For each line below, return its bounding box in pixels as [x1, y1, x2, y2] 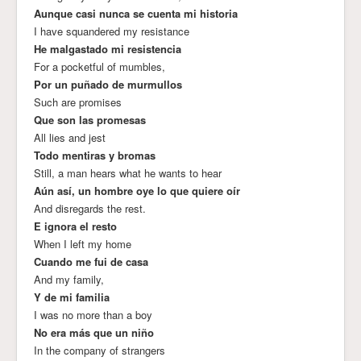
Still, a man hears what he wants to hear [34, 164, 222, 180]
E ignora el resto [34, 218, 117, 234]
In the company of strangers [34, 342, 165, 358]
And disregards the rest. [34, 200, 146, 216]
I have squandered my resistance [34, 23, 189, 39]
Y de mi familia [34, 288, 110, 305]
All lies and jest [34, 129, 106, 145]
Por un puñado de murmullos [34, 76, 182, 92]
